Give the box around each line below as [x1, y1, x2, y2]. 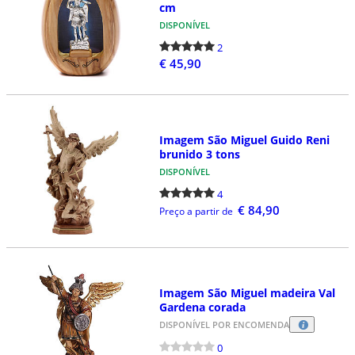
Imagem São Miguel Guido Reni [158, 132, 330, 147]
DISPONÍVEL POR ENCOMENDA [158, 318, 289, 330]
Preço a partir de [158, 204, 233, 218]
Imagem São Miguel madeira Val [158, 284, 335, 300]
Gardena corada [158, 299, 246, 315]
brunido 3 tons [158, 146, 240, 162]
